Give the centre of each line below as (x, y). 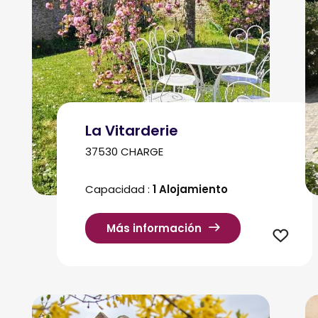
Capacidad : (119, 189)
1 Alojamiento (190, 189)
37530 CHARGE (124, 151)
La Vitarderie (132, 130)
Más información (154, 229)
